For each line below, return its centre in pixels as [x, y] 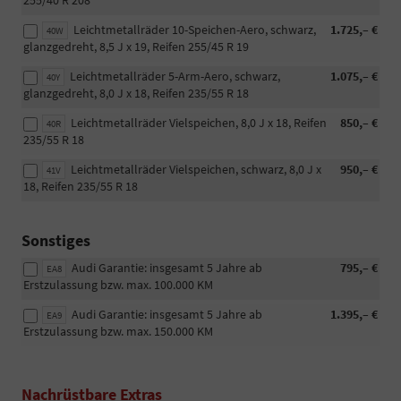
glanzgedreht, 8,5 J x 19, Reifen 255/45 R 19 [136, 47]
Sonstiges [56, 241]
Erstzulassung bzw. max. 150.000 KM [118, 332]
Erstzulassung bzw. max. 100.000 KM [118, 285]
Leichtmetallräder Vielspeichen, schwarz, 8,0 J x [196, 170]
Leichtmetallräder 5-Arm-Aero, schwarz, [175, 77]
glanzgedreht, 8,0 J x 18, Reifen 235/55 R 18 [136, 94]
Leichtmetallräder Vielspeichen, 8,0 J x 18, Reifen [199, 123]
